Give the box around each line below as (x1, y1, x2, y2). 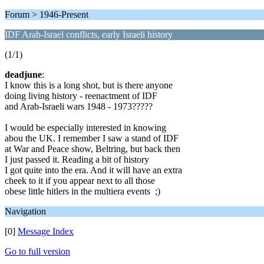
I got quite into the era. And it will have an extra (5, 165, 182, 175)
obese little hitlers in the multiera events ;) (5, 186, 160, 196)
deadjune (5, 70, 42, 80)
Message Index (18, 226, 74, 236)
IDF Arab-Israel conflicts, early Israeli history (5, 29, 173, 39)
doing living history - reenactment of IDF (5, 91, 157, 101)
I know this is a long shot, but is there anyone (5, 80, 173, 90)
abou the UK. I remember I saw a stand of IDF (5, 133, 179, 143)
